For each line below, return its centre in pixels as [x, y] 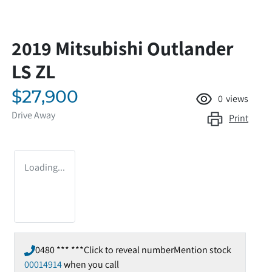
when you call [91, 264]
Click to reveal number [129, 250]
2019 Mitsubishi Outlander [122, 49]
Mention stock [202, 250]
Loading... [45, 167]
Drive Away [33, 115]
